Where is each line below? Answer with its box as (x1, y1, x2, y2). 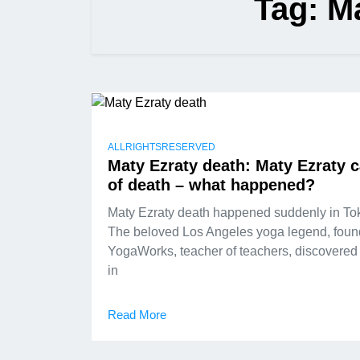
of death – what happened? (108, 175, 315, 194)
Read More (108, 307, 166, 321)
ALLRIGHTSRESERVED (108, 141, 215, 153)
